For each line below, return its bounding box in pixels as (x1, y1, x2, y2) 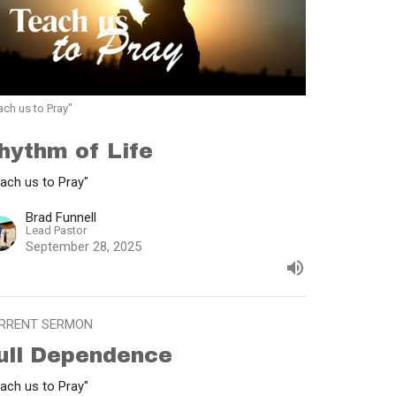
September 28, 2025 (26, 238, 142, 255)
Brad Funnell (26, 209, 97, 225)
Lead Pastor (26, 223, 88, 237)
